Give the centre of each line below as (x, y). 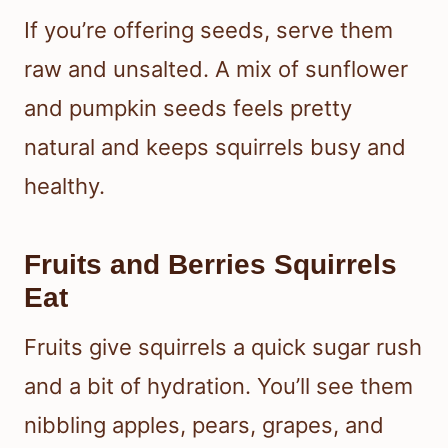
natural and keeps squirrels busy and (215, 146)
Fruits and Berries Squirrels (210, 264)
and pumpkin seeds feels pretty (188, 107)
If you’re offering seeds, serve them (208, 29)
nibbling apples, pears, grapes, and (204, 424)
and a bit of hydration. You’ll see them (218, 385)
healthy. (64, 185)
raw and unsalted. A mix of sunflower (216, 68)
